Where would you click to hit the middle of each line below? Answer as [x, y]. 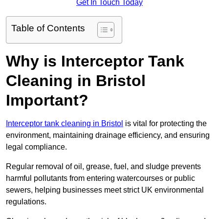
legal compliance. [36, 147]
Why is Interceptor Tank [95, 61]
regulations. [26, 202]
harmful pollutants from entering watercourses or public [100, 178]
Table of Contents [48, 28]
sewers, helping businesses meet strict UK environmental [105, 190]
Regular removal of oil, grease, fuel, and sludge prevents [103, 167]
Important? [47, 100]
